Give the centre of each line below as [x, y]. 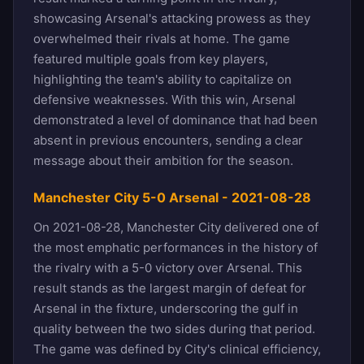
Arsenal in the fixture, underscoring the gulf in [166, 308]
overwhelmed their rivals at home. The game [162, 38]
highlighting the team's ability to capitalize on [162, 79]
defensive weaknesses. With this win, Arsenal [165, 99]
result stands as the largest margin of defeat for [170, 288]
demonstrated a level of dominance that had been [175, 119]
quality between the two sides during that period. [174, 328]
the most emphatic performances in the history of [175, 247]
